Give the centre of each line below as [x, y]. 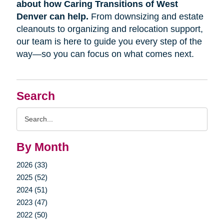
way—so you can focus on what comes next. [105, 54]
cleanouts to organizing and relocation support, [109, 29]
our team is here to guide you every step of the [109, 41]
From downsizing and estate [146, 16]
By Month [42, 147]
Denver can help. [52, 16]
